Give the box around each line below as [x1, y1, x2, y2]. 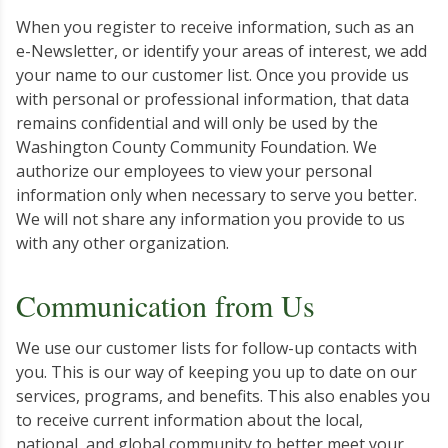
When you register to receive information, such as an [16, 16, 414, 38]
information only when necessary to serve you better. [16, 184, 417, 206]
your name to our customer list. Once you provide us [16, 64, 409, 86]
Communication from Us [16, 285, 315, 325]
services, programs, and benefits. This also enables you [16, 385, 430, 407]
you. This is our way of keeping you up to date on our [16, 361, 417, 383]
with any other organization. [16, 232, 229, 254]
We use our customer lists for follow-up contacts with [16, 337, 417, 359]
